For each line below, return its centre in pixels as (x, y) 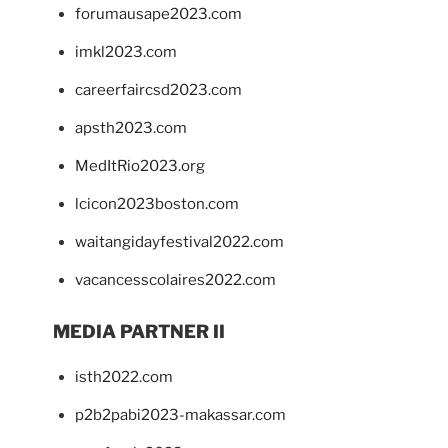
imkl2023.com (126, 52)
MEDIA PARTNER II (138, 332)
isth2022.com (124, 377)
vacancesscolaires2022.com (175, 280)
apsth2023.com (131, 128)
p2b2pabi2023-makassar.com (180, 415)
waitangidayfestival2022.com (179, 242)
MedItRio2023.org (140, 166)
